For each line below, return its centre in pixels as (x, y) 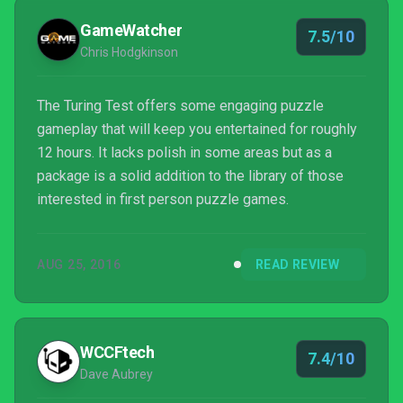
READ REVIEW (297, 264)
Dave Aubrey (116, 374)
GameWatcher (131, 30)
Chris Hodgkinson (129, 52)
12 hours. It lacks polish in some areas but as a (184, 152)
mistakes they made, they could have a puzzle (182, 18)
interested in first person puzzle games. (163, 199)
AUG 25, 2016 (79, 264)
